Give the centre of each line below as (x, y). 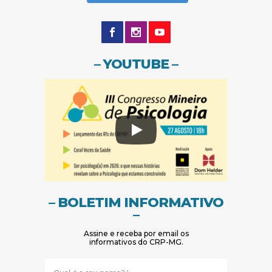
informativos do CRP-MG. (136, 242)
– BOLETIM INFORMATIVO (136, 202)
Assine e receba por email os (136, 233)
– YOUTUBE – (136, 64)
